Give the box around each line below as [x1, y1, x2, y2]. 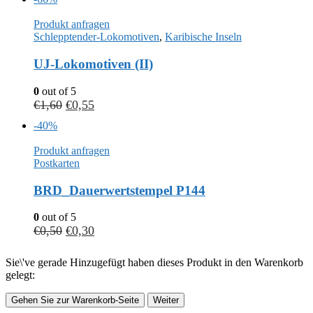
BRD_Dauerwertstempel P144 [34, 182, 205, 198]
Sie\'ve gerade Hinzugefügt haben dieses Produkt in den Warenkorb [6, 256, 303, 269]
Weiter [153, 295, 179, 306]
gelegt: [6, 269, 35, 282]
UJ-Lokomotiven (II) [34, 57, 153, 72]
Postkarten [34, 156, 80, 169]
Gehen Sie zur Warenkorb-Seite [11, 295, 139, 306]
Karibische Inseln [165, 31, 242, 43]
